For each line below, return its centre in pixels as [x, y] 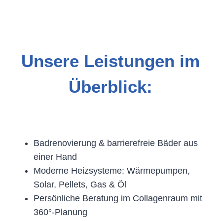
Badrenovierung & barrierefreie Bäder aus [116, 143]
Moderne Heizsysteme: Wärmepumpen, [112, 170]
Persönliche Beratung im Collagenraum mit [118, 198]
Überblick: [110, 87]
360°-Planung [60, 212]
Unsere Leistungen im [110, 61]
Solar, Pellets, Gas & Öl [80, 184]
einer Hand [55, 157]
